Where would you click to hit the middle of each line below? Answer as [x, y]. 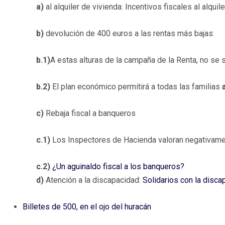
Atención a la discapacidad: [94, 180]
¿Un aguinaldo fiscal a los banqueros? [118, 167]
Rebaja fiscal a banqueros [90, 114]
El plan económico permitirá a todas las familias [136, 87]
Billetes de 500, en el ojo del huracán [87, 207]
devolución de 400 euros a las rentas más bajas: [129, 34]
